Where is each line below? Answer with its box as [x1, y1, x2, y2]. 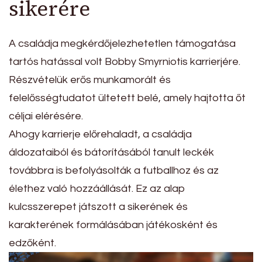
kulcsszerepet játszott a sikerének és [9, 201, 188, 213]
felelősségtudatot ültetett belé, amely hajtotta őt [9, 92, 246, 104]
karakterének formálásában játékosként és [9, 219, 218, 231]
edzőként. [9, 237, 56, 249]
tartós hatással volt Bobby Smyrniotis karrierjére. [9, 56, 240, 68]
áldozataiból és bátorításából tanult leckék [9, 147, 214, 158]
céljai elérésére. [9, 111, 83, 122]
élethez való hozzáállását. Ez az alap [9, 183, 185, 195]
